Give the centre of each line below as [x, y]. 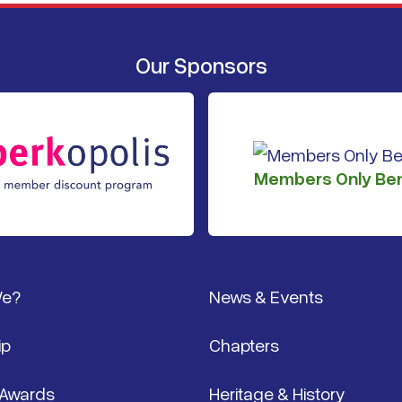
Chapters [245, 345]
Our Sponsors [201, 65]
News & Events [267, 296]
